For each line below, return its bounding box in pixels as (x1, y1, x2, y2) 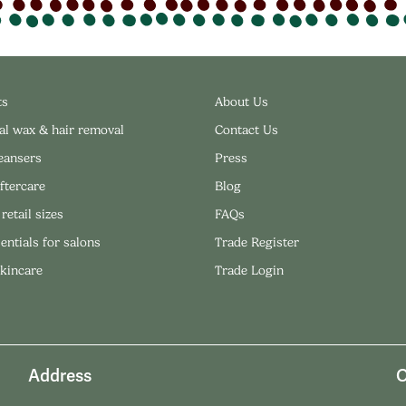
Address (27, 363, 92, 387)
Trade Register (214, 234, 299, 249)
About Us (214, 93, 268, 109)
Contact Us (214, 121, 278, 137)
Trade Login (214, 262, 284, 277)
